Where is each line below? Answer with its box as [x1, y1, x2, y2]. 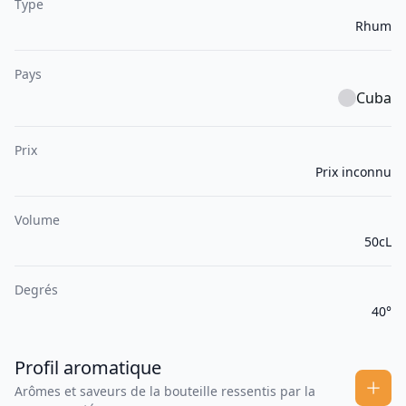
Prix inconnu [315, 163, 391, 181]
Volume [14, 211, 60, 229]
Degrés [14, 281, 58, 299]
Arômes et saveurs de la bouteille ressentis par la [14, 382, 315, 401]
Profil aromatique [14, 355, 161, 381]
